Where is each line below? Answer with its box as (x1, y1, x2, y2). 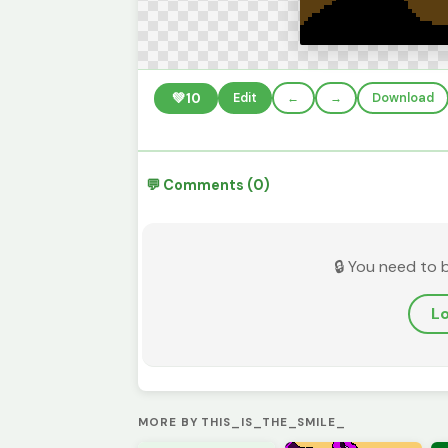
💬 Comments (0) (146, 176, 270, 195)
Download (371, 90, 434, 107)
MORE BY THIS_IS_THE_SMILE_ (138, 414, 346, 430)
